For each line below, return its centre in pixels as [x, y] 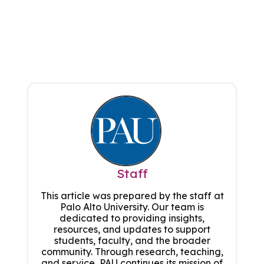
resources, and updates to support [132, 230]
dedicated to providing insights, [132, 218]
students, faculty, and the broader [132, 241]
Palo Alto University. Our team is [132, 207]
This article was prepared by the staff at [132, 196]
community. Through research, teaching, [132, 252]
